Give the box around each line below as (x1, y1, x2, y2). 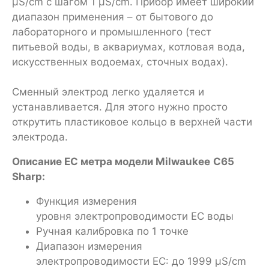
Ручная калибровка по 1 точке (36, 225, 195, 237)
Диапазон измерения (36, 240, 142, 252)
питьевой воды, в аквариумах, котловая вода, (12, 40, 245, 53)
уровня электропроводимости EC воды (36, 210, 240, 222)
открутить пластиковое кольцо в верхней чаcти (12, 115, 252, 128)
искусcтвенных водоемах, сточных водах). (12, 55, 228, 68)
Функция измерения (36, 195, 137, 207)
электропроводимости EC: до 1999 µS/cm (36, 255, 246, 267)
